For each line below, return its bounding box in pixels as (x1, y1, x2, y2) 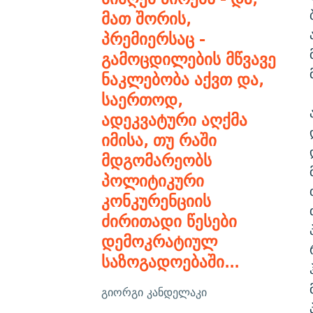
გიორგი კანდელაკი (101, 282, 207, 302)
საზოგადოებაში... (101, 247, 239, 275)
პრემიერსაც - (101, 24, 205, 52)
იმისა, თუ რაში (101, 126, 217, 154)
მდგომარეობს (101, 146, 212, 174)
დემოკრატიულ (101, 227, 217, 255)
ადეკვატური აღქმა (101, 105, 247, 133)
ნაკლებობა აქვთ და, (101, 65, 263, 93)
